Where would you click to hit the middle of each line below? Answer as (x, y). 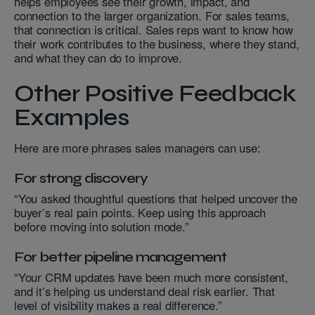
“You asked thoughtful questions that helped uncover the (156, 199)
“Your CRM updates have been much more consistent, (151, 277)
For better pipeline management (120, 257)
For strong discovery (81, 179)
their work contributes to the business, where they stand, (157, 44)
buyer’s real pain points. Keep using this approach (140, 213)
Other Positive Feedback (155, 94)
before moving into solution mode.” (102, 227)
